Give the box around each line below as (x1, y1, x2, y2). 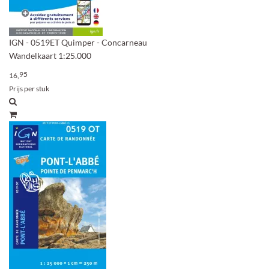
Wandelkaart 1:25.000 (9, 50, 91, 61)
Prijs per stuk (9, 84, 49, 93)
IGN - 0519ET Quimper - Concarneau (9, 37, 147, 47)
